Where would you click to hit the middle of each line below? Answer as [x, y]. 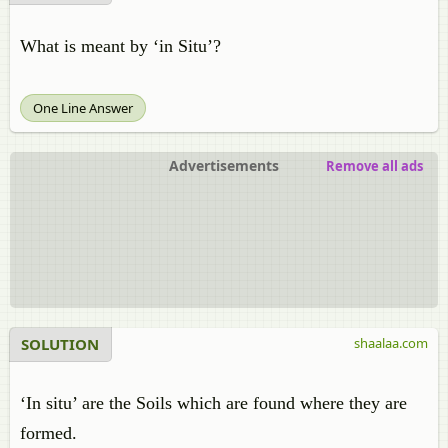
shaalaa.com [391, 343]
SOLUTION [60, 344]
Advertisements [224, 165]
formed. [48, 433]
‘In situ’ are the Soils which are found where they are [213, 403]
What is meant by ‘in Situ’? [120, 46]
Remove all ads [374, 166]
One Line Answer [83, 108]
